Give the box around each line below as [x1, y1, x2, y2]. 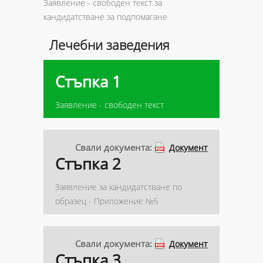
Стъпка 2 [55, 154, 121, 174]
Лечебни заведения [49, 36, 170, 54]
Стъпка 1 [55, 72, 121, 92]
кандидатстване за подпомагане [43, 11, 167, 22]
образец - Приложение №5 [55, 195, 159, 207]
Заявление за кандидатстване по [55, 181, 182, 193]
